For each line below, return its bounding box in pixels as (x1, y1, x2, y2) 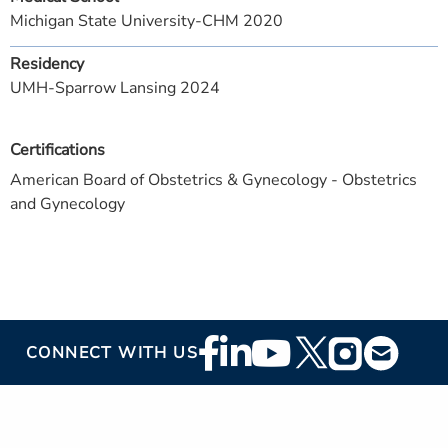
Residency (10, 53, 84, 75)
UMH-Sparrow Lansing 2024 (10, 77, 220, 99)
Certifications (10, 139, 105, 161)
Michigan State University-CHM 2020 (10, 10, 283, 32)
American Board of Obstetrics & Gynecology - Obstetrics (10, 169, 417, 191)
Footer (198, 331, 267, 363)
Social (198, 361, 263, 393)
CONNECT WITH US (26, 341, 198, 364)
